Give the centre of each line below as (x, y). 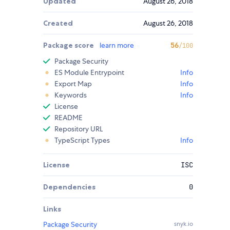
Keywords (71, 95)
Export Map (73, 84)
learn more (117, 45)
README (69, 118)
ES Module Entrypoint (89, 73)
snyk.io (184, 224)
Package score (69, 45)
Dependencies (69, 187)
